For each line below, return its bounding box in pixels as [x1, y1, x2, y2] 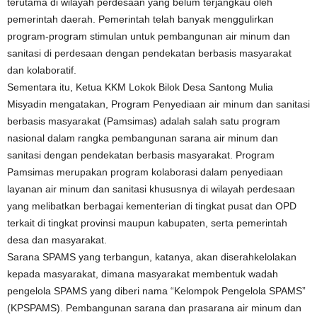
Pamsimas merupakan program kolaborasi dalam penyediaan [7, 166, 283, 178]
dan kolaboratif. [7, 64, 76, 76]
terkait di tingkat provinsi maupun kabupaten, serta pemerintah [7, 217, 287, 229]
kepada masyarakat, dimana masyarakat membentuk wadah [7, 268, 278, 279]
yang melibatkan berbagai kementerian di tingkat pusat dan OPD [7, 200, 296, 212]
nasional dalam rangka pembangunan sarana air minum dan [7, 132, 278, 144]
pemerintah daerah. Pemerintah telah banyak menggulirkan [7, 13, 274, 25]
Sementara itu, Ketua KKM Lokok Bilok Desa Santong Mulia [7, 81, 273, 93]
